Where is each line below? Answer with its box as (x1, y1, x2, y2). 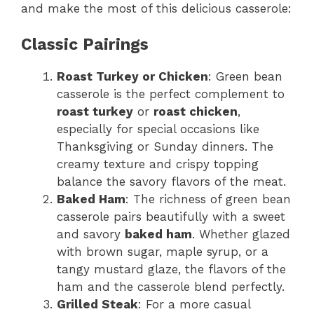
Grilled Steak (57, 297, 138, 311)
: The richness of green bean (125, 192, 291, 206)
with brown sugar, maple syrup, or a (57, 245, 268, 259)
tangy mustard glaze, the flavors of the (57, 262, 286, 276)
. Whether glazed (192, 227, 290, 241)
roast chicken (153, 104, 238, 118)
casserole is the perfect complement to (57, 87, 285, 101)
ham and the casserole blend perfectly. (57, 280, 285, 294)
